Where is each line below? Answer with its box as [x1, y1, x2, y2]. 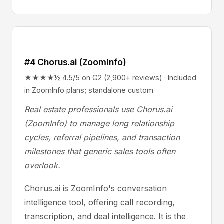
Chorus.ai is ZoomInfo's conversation [24, 183, 167, 193]
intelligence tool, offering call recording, [24, 197, 175, 207]
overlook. [24, 160, 60, 170]
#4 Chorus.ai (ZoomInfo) [24, 57, 126, 67]
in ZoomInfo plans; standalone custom [24, 86, 153, 94]
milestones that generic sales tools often [24, 146, 175, 156]
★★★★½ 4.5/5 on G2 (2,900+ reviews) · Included [24, 73, 196, 82]
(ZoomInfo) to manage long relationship [24, 118, 174, 128]
